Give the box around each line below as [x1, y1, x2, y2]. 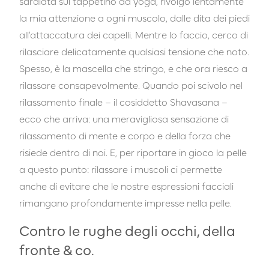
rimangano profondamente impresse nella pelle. [19, 196, 232, 210]
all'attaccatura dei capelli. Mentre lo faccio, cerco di [19, 28, 248, 41]
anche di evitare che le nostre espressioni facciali [19, 179, 234, 193]
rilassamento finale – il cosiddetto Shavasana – [19, 95, 228, 109]
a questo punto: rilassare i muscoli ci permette [19, 162, 222, 176]
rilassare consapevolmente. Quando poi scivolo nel [19, 78, 243, 92]
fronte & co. [19, 239, 94, 259]
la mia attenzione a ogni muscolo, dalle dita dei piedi [19, 11, 250, 25]
